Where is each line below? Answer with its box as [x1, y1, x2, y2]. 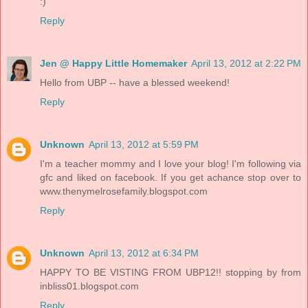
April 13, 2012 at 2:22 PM [191, 58, 301, 69]
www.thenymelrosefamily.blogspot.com [40, 186, 208, 197]
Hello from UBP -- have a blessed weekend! [40, 77, 230, 89]
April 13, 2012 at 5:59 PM [89, 139, 199, 151]
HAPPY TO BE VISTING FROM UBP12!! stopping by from [40, 267, 301, 278]
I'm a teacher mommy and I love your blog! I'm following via [40, 158, 301, 170]
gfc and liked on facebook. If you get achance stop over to [40, 172, 301, 184]
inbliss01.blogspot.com [40, 280, 139, 292]
